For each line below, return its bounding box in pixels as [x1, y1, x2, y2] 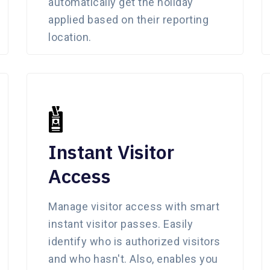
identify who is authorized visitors [48, 234, 221, 248]
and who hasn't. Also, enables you [48, 252, 218, 265]
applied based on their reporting [48, 13, 209, 26]
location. [48, 30, 92, 43]
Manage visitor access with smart [48, 199, 219, 213]
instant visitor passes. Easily [48, 217, 193, 230]
